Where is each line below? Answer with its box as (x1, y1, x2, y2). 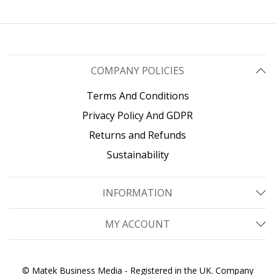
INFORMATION (103, 186, 172, 199)
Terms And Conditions (86, 89, 189, 103)
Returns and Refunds (89, 128, 186, 142)
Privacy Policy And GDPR (82, 109, 193, 122)
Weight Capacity (9, 2, 73, 15)
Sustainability (106, 148, 169, 161)
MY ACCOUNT (105, 217, 170, 231)
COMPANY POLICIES (91, 64, 184, 77)
